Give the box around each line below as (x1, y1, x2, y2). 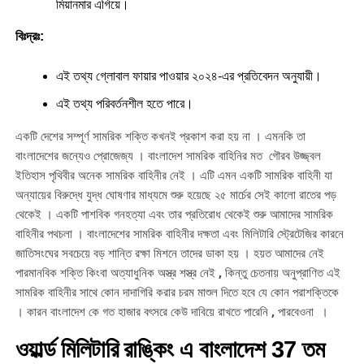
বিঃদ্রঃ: (15, 29, 44, 44)
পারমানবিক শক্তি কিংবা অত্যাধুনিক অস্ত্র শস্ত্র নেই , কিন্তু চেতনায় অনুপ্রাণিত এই (15, 264, 340, 281)
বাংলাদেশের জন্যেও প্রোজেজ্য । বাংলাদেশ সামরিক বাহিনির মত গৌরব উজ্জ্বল (15, 147, 321, 164)
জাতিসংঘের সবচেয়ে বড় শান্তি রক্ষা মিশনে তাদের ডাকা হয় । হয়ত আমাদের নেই (15, 245, 324, 262)
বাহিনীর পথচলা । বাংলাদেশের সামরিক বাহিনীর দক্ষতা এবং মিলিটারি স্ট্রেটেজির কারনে (15, 225, 344, 242)
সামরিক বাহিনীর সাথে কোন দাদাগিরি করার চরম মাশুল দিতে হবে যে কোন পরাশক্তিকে (15, 284, 339, 301)
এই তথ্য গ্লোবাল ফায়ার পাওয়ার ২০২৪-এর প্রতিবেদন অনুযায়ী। (55, 69, 322, 84)
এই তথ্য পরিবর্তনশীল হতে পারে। (55, 97, 193, 111)
